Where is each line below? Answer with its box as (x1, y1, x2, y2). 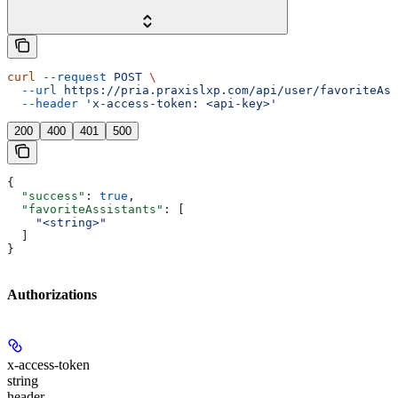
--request (36, 70, 107, 84)
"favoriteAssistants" (7, 203, 163, 217)
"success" (7, 189, 85, 203)
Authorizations (7, 286, 97, 302)
